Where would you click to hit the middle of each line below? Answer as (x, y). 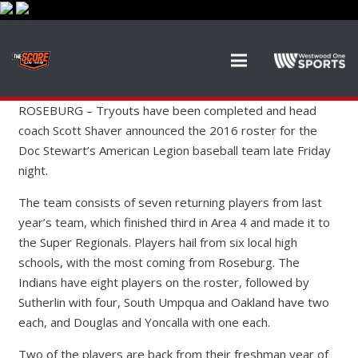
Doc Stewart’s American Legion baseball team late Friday (174, 150)
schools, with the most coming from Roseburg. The (159, 262)
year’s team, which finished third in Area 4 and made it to (174, 222)
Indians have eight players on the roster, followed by (163, 282)
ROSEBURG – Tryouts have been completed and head (167, 110)
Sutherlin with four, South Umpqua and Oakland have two (173, 302)
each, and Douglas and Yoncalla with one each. (144, 322)
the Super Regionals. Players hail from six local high (157, 242)
